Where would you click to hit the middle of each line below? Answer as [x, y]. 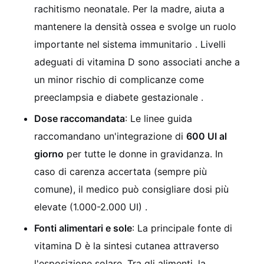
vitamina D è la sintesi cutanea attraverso [127, 245]
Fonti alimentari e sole [83, 228]
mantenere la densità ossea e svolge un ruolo [135, 26]
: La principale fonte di [182, 228]
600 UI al [207, 136]
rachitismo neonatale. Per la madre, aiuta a [129, 9]
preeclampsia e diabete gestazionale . [119, 97]
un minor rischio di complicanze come [119, 79]
